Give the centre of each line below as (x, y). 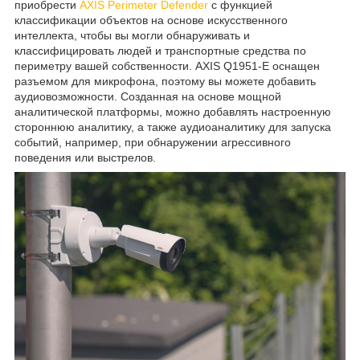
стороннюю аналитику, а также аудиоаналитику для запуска (173, 127)
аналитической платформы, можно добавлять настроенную (173, 112)
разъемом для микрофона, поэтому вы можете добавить (165, 82)
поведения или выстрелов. (85, 158)
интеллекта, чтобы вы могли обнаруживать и (132, 36)
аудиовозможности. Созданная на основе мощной (148, 97)
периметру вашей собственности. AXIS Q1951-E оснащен (167, 66)
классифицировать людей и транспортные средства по (160, 51)
